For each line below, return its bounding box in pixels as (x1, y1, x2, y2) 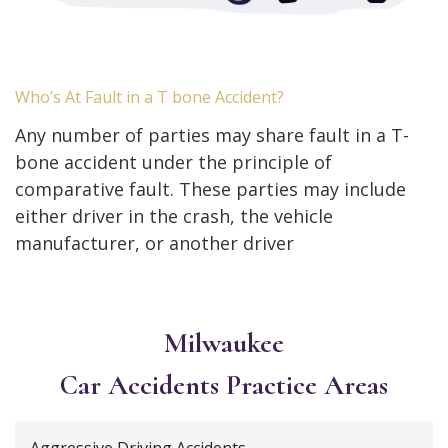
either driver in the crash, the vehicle (15, 204, 333, 229)
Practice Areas (226, 368, 388, 403)
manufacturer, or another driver (15, 231, 294, 256)
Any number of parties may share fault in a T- (15, 123, 409, 148)
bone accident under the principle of (15, 150, 332, 175)
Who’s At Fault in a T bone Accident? (15, 86, 284, 109)
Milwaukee (164, 326, 284, 361)
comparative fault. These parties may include (15, 177, 406, 202)
